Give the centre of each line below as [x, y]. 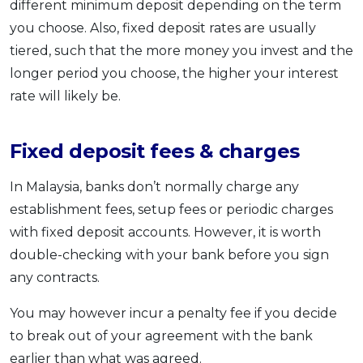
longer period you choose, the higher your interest [174, 74]
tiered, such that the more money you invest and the [181, 51]
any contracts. [55, 278]
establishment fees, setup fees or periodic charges [171, 210]
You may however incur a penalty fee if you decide [173, 314]
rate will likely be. [65, 96]
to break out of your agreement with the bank [161, 336]
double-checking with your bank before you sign [169, 255]
